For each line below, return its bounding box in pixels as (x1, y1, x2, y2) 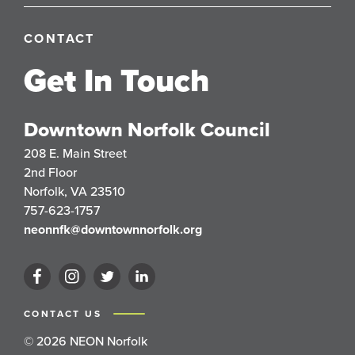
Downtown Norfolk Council (24, 115, 270, 144)
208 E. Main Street (24, 144, 127, 162)
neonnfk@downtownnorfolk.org (24, 220, 202, 239)
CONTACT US (24, 307, 106, 320)
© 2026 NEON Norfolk (24, 332, 147, 349)
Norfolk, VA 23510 (24, 182, 125, 200)
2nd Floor (24, 163, 77, 181)
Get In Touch (24, 57, 209, 104)
